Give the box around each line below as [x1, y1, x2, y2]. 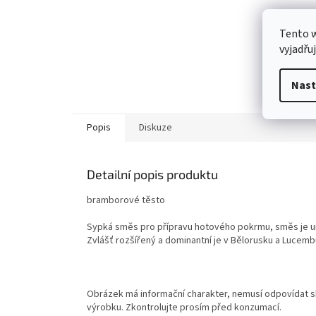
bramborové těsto [87, 193, 165, 208]
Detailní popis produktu [87, 166, 218, 183]
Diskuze [139, 121, 172, 135]
